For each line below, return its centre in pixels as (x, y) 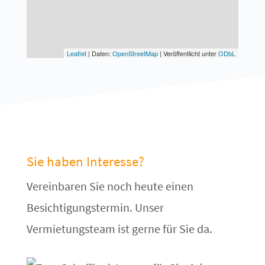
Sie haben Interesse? (85, 161)
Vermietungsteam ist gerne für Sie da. (119, 229)
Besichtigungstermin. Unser (95, 208)
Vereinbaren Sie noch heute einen (110, 186)
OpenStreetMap (135, 54)
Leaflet (77, 54)
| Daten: (100, 54)
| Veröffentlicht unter (188, 54)
